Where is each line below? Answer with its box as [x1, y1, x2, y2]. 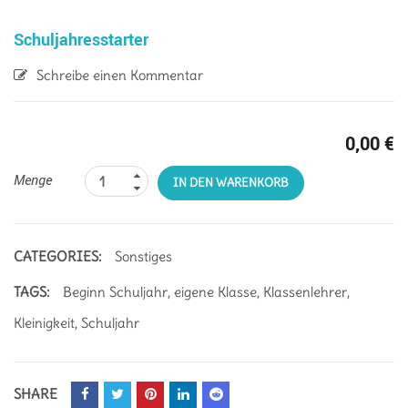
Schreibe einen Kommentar [36, 66, 203, 85]
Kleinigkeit [14, 314, 75, 332]
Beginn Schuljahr [63, 283, 168, 301]
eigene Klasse [174, 283, 257, 301]
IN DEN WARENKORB [173, 175, 289, 191]
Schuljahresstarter [14, 28, 148, 51]
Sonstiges [115, 248, 172, 266]
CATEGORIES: [14, 248, 101, 266]
